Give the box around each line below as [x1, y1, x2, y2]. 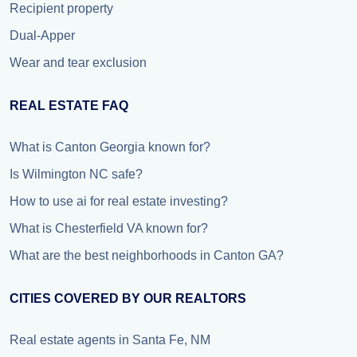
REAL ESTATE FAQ [10, 99, 128, 112]
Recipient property [10, 2, 113, 15]
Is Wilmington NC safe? [10, 167, 143, 181]
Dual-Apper [10, 29, 75, 42]
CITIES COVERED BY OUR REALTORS [10, 292, 246, 305]
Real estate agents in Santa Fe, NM [10, 333, 210, 347]
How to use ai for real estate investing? [10, 194, 228, 208]
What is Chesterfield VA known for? [10, 222, 208, 235]
